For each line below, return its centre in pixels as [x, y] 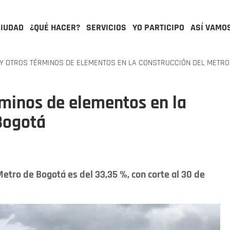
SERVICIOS [106, 27]
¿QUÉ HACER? [55, 27]
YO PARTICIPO [158, 27]
